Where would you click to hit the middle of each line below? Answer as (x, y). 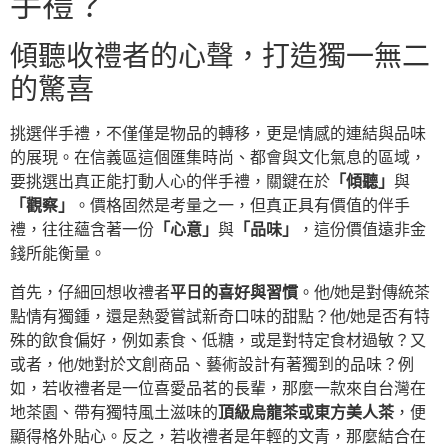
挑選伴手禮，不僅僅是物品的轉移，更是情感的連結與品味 (218, 134)
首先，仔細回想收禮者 (90, 292)
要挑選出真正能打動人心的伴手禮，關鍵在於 (170, 182)
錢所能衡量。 (58, 254)
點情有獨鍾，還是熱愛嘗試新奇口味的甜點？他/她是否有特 (220, 316)
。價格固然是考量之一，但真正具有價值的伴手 (242, 206)
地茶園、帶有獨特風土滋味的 (114, 412)
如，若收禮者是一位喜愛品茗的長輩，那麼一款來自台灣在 (218, 388)
